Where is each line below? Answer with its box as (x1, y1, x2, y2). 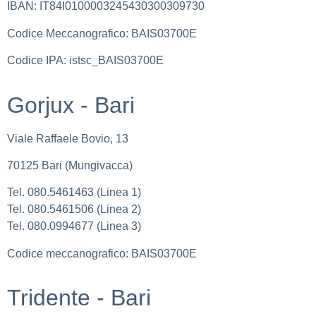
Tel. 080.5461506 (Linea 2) (7, 203, 141, 216)
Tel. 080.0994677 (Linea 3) (7, 220, 141, 233)
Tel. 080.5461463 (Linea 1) (7, 186, 141, 199)
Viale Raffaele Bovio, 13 (7, 132, 128, 145)
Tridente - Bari (7, 285, 151, 311)
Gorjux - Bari (7, 92, 135, 118)
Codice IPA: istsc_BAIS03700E (7, 54, 164, 67)
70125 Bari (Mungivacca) (7, 159, 133, 171)
